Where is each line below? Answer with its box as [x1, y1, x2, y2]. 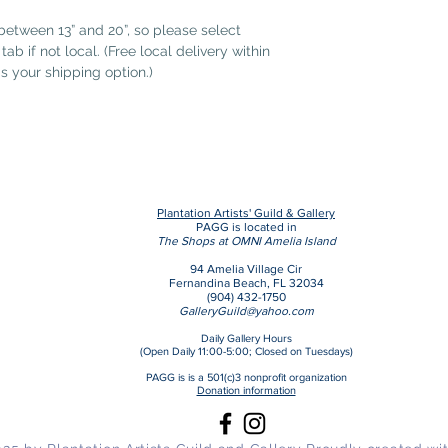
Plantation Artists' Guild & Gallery [157, 206, 335, 220]
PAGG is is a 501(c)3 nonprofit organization [145, 371, 347, 383]
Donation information [196, 384, 296, 396]
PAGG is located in [195, 220, 297, 234]
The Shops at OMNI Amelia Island [156, 234, 336, 248]
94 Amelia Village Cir [190, 262, 302, 276]
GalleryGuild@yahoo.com [178, 304, 314, 318]
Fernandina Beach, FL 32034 [168, 276, 324, 290]
